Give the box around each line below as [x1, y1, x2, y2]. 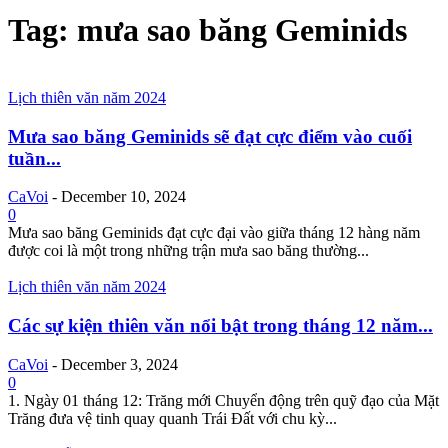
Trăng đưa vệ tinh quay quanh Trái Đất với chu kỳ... [8, 409, 337, 427]
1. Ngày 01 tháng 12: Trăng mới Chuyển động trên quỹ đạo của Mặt [8, 391, 439, 409]
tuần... [8, 147, 61, 169]
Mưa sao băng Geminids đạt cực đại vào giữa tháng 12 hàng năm [8, 224, 420, 242]
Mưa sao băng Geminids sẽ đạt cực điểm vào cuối [8, 125, 412, 147]
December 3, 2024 [61, 355, 178, 373]
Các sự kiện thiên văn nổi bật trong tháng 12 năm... [8, 315, 433, 337]
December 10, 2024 [61, 188, 186, 206]
